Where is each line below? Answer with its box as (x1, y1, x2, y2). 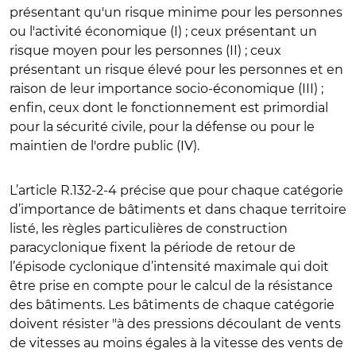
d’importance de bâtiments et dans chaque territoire (10, 201, 346, 217)
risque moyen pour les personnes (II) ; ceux (10, 42, 281, 58)
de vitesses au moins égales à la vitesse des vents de (10, 335, 343, 350)
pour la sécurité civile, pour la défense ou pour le (10, 118, 315, 134)
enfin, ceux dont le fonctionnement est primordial (10, 99, 328, 115)
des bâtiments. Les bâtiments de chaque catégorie (10, 296, 335, 312)
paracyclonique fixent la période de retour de (10, 239, 296, 255)
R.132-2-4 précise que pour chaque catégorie (60, 182, 343, 198)
